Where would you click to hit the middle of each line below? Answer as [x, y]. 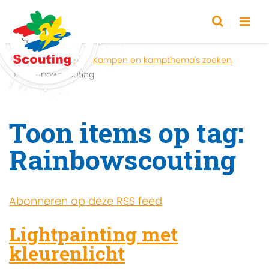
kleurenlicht [67, 253]
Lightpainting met [93, 234]
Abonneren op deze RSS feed [86, 201]
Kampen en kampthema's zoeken [162, 60]
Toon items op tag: [126, 133]
